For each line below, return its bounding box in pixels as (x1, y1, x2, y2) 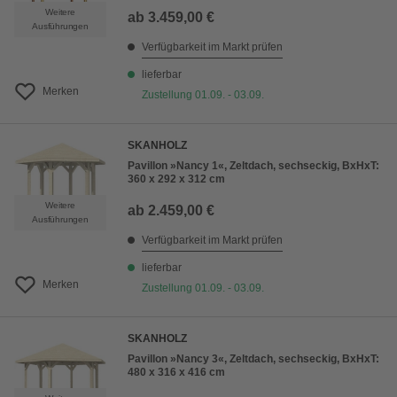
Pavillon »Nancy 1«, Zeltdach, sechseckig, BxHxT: (128, 160, 379, 173)
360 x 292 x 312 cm (128, 173, 225, 186)
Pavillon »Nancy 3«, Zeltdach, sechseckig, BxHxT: (128, 353, 379, 366)
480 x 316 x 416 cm (128, 366, 225, 379)
